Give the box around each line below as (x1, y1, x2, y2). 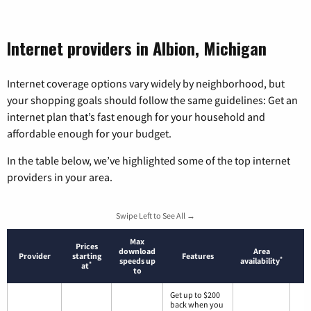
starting (72, 251, 101, 262)
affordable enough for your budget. (7, 126, 171, 141)
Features (182, 251, 214, 262)
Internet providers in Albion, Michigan (7, 35, 267, 61)
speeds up (119, 255, 155, 267)
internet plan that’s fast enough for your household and (7, 110, 265, 124)
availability (240, 255, 280, 267)
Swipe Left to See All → (116, 210, 195, 221)
